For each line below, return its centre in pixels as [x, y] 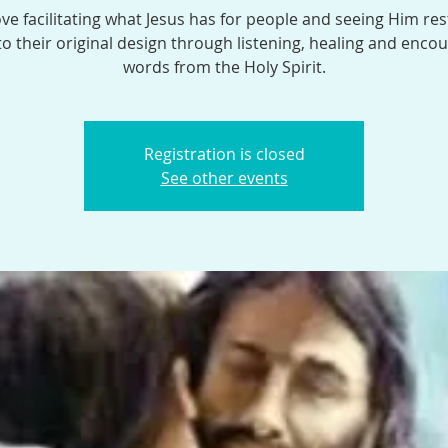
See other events [224, 178]
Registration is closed [224, 154]
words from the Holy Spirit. [224, 67]
